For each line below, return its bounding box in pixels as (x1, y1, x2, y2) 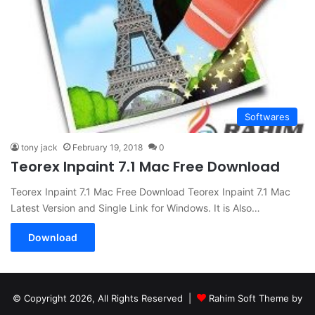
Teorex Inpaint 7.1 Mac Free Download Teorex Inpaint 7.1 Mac (11, 186, 290, 198)
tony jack (21, 142, 58, 153)
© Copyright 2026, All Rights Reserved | (13, 292, 197, 304)
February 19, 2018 (72, 142, 143, 153)
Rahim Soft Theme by (209, 292, 302, 304)
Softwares (245, 111, 290, 123)
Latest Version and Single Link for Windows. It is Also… (11, 202, 260, 214)
